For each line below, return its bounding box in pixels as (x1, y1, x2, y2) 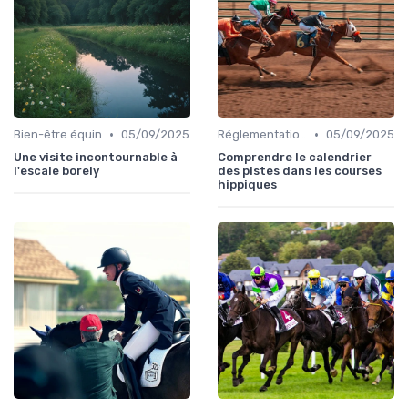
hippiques (218, 178, 277, 192)
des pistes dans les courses (218, 164, 382, 178)
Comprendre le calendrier (218, 150, 372, 165)
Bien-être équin (14, 127, 102, 142)
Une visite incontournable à (14, 150, 178, 165)
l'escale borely (14, 164, 99, 178)
